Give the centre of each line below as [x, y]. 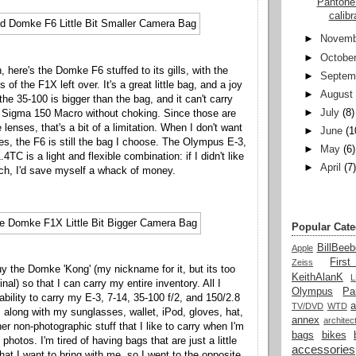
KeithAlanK [317, 277]
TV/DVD [308, 306]
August [337, 94]
